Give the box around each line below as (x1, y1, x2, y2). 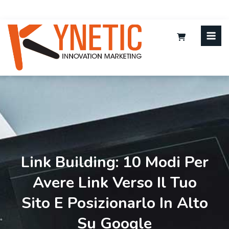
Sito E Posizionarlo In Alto (21, 193, 208, 214)
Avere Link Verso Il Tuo (32, 172, 197, 193)
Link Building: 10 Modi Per (20, 152, 209, 173)
